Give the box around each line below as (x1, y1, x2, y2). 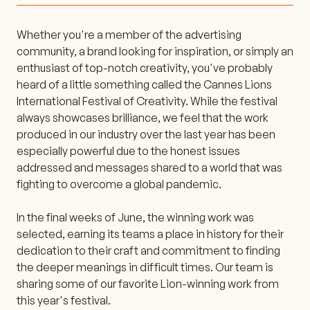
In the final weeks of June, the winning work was (17, 210, 254, 224)
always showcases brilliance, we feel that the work (17, 110, 268, 125)
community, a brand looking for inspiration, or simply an (17, 44, 293, 58)
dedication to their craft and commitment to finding (17, 243, 280, 257)
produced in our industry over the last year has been (17, 127, 275, 141)
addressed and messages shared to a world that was (17, 160, 282, 174)
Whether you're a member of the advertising (17, 27, 241, 42)
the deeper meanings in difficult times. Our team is (17, 259, 273, 274)
